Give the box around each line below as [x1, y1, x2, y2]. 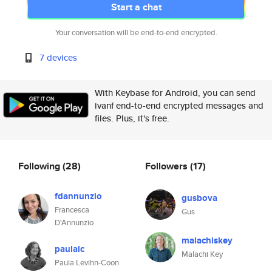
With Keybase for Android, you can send [95, 86, 256, 99]
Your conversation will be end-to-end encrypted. [55, 27, 217, 38]
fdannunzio [55, 189, 102, 203]
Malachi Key [182, 248, 223, 260]
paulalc [55, 242, 84, 256]
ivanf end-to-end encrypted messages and [95, 99, 263, 112]
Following [18, 158, 63, 173]
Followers [145, 158, 190, 173]
